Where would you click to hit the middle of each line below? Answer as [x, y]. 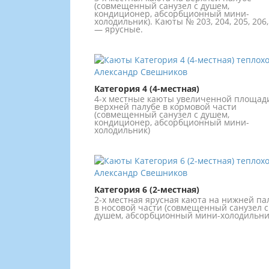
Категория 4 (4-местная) [147, 89]
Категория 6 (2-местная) [147, 190]
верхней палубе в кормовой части [165, 107]
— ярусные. [119, 29]
